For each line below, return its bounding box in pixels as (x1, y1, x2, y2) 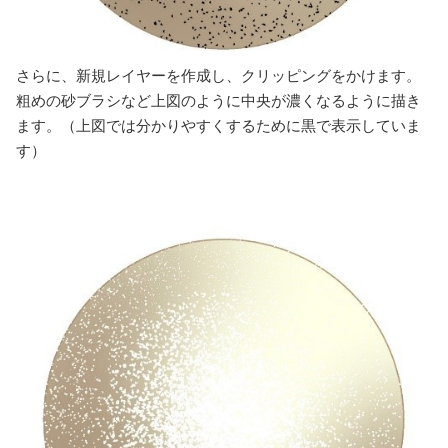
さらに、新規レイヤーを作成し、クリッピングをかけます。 (16, 67, 421, 85)
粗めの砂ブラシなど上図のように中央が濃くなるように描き (16, 92, 421, 110)
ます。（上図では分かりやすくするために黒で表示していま (16, 117, 421, 135)
